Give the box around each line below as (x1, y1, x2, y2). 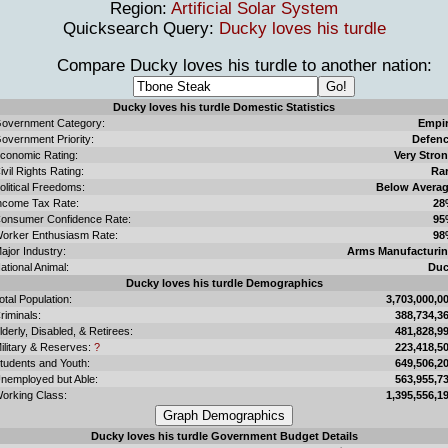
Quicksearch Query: (62, 18, 219, 38)
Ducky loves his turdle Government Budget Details (90, 429, 358, 442)
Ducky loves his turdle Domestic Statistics (113, 100, 335, 113)
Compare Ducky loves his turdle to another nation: (16, 55, 432, 75)
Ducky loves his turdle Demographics (125, 276, 323, 289)
